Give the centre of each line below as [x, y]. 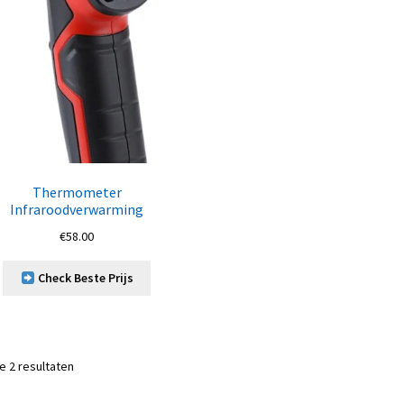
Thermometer [77, 192]
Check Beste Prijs [84, 278]
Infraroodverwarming [77, 209]
